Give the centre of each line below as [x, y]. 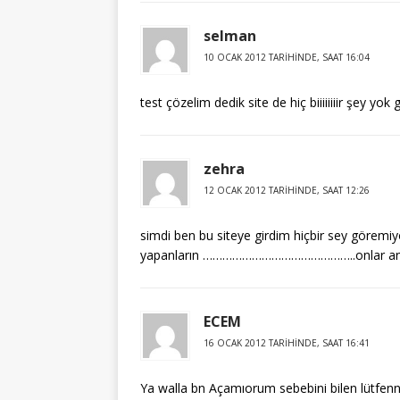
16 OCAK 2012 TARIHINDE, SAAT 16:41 [287, 343]
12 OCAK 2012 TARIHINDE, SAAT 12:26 [287, 190]
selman [230, 36]
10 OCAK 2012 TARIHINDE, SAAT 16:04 [287, 57]
